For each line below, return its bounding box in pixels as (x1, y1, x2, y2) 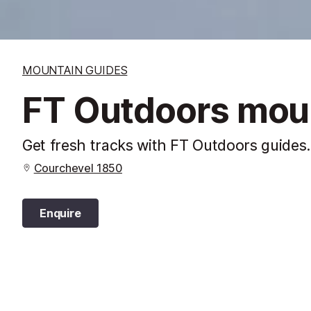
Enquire (40, 205, 81, 220)
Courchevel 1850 (33, 160, 122, 175)
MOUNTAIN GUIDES (22, 62, 128, 77)
